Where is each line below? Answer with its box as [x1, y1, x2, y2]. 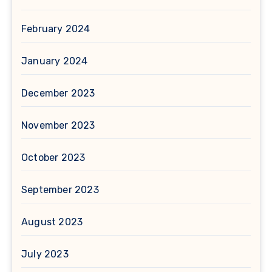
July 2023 [21, 248, 69, 260]
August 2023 [21, 216, 83, 228]
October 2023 [21, 152, 86, 164]
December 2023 [21, 87, 95, 100]
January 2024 [21, 55, 88, 67]
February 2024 [21, 23, 90, 35]
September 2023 [21, 184, 99, 196]
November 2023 [21, 120, 95, 132]
